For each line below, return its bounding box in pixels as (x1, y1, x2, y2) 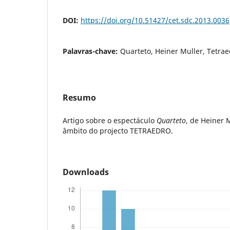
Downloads (63, 166, 109, 178)
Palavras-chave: (63, 46, 120, 56)
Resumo (63, 92, 96, 104)
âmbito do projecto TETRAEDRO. (63, 126, 173, 136)
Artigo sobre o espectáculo (63, 116, 157, 126)
